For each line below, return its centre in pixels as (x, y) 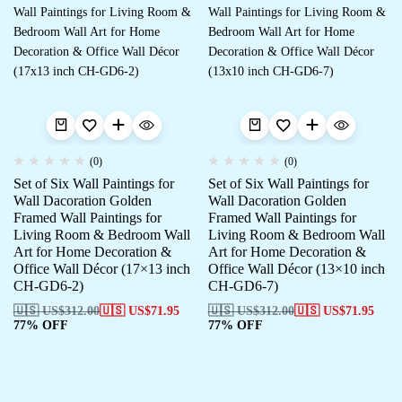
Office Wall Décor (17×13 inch (102, 268)
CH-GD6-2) (48, 285)
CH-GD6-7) (243, 285)
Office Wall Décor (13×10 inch (296, 268)
